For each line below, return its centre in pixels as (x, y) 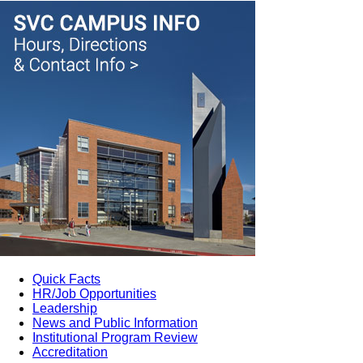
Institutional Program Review (115, 337)
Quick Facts (66, 279)
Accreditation (70, 352)
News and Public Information (115, 323)
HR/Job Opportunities (94, 294)
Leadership (65, 308)
